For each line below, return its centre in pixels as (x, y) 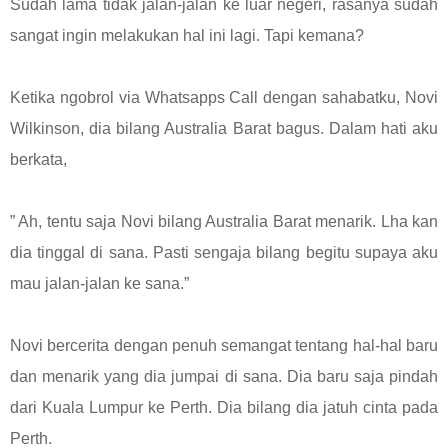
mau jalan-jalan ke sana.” (99, 283)
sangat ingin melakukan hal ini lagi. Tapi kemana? (187, 35)
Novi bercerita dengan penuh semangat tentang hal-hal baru (224, 345)
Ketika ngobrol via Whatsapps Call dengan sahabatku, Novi (224, 97)
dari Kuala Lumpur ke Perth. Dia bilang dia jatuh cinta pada (224, 407)
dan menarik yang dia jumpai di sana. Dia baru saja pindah (224, 376)
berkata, (38, 159)
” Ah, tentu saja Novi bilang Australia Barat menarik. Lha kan (224, 221)
